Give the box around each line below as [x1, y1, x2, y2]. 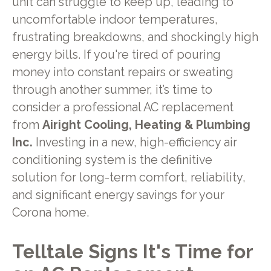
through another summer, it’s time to [11, 82, 212, 97]
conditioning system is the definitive [11, 152, 212, 167]
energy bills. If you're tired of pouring [11, 47, 221, 62]
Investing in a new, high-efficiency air [32, 135, 237, 149]
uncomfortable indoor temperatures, [11, 12, 218, 27]
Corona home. [11, 205, 89, 220]
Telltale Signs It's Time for [11, 240, 253, 263]
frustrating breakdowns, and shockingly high [11, 30, 258, 44]
